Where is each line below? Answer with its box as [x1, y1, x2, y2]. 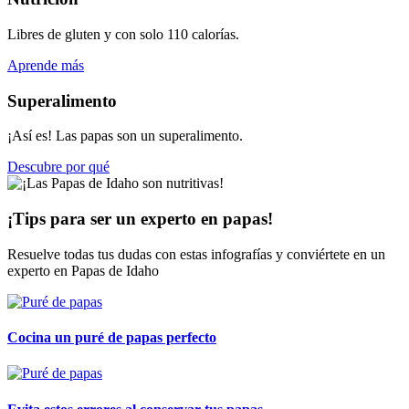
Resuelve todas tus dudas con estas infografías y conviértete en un [7, 246, 385, 262]
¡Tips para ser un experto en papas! [7, 209, 273, 229]
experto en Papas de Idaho [7, 262, 159, 278]
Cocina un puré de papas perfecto [7, 330, 216, 346]
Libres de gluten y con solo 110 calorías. [7, 26, 239, 42]
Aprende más [7, 57, 84, 73]
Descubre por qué [7, 159, 110, 175]
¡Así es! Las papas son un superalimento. [7, 128, 243, 144]
